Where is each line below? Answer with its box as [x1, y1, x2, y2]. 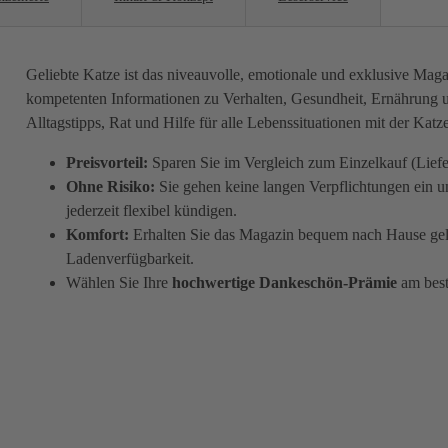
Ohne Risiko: [65, 178, 155, 196]
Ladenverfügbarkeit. [65, 250, 194, 268]
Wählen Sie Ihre [65, 274, 172, 292]
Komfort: [65, 226, 129, 244]
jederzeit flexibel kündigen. [65, 202, 237, 220]
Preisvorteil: [65, 154, 148, 172]
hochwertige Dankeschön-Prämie [171, 274, 397, 292]
